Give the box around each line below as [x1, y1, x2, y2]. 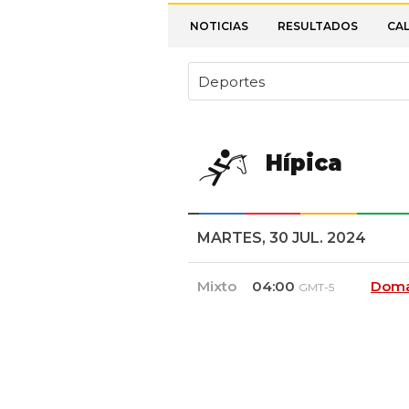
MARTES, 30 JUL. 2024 [197, 229, 366, 246]
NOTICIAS [190, 19, 248, 33]
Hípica [266, 149, 342, 176]
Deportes [198, 72, 265, 90]
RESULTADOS [278, 19, 358, 33]
